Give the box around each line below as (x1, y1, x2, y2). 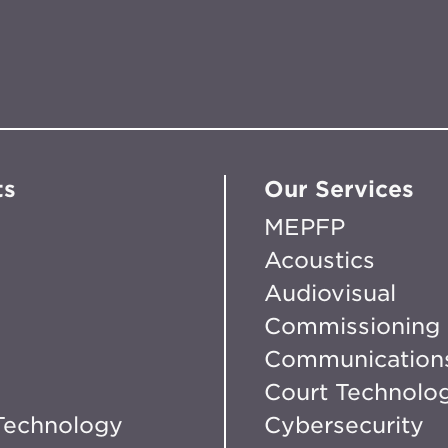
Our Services (263, 176, 414, 203)
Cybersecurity (263, 412, 424, 439)
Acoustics (263, 247, 375, 274)
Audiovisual (263, 280, 396, 307)
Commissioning (263, 313, 440, 340)
